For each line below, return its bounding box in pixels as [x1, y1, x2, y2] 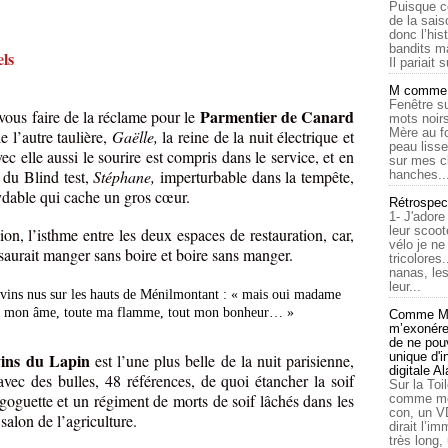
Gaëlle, [111, 126, 158, 148]
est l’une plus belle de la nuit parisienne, [89, 350, 355, 372]
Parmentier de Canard [199, 105, 355, 129]
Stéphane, [93, 166, 156, 188]
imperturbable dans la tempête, [155, 166, 355, 188]
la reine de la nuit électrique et [157, 126, 355, 148]
